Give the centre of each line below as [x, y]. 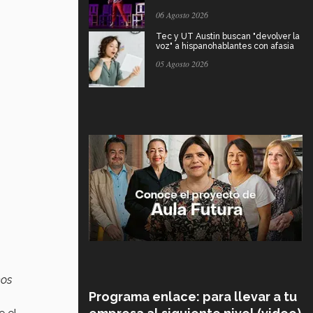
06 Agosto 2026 [182, 14]
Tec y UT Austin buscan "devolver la [228, 36]
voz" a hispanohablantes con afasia [225, 46]
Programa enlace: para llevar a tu [193, 296]
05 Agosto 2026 [182, 63]
